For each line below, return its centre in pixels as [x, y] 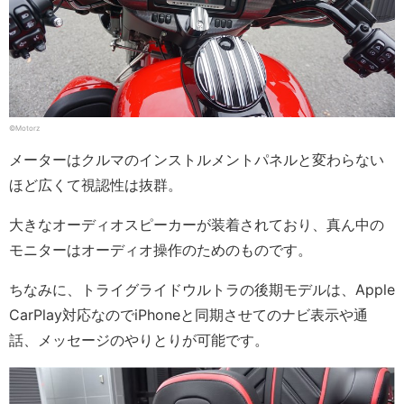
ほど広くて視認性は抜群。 [96, 185]
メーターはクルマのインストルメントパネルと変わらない [197, 160]
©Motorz [24, 129]
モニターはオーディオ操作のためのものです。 [161, 250]
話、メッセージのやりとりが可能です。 [139, 340]
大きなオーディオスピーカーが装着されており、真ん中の [197, 225]
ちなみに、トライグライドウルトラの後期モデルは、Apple [202, 290]
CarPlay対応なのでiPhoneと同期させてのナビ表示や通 [188, 315]
